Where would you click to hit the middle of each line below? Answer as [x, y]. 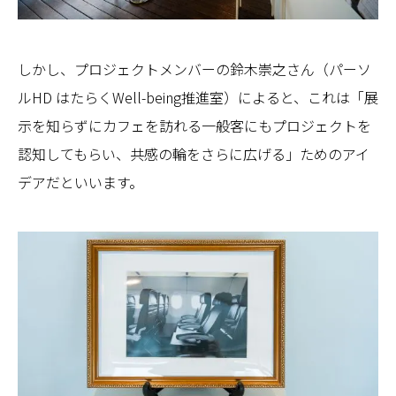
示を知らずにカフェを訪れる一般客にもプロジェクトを [194, 125]
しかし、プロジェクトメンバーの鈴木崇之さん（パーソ [194, 69]
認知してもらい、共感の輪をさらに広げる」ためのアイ [194, 153]
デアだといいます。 [80, 182]
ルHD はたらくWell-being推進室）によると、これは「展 [198, 97]
